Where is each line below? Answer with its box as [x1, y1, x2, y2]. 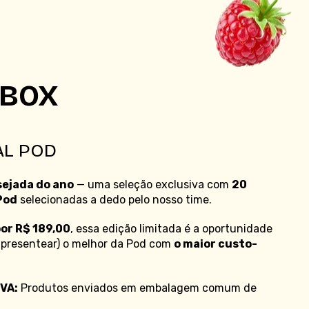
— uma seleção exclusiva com [73, 178, 232, 192]
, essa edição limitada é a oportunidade [70, 222, 272, 236]
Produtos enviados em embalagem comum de [17, 281, 257, 295]
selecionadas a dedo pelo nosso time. [17, 193, 212, 207]
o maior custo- [173, 237, 257, 251]
